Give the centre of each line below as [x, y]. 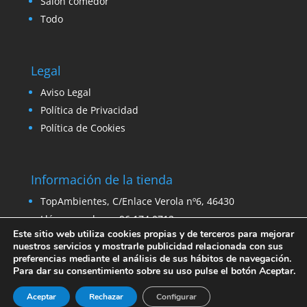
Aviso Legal [65, 93]
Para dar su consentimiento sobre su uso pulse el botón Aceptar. [154, 271]
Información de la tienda [101, 180]
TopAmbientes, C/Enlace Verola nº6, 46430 [137, 201]
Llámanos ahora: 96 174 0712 [107, 219]
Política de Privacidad [89, 110]
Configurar [176, 297]
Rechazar [106, 297]
